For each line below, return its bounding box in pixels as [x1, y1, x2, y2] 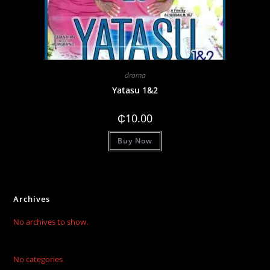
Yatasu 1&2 [112, 84, 158, 96]
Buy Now [118, 136, 152, 146]
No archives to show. [13, 216, 89, 227]
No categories [13, 253, 63, 265]
